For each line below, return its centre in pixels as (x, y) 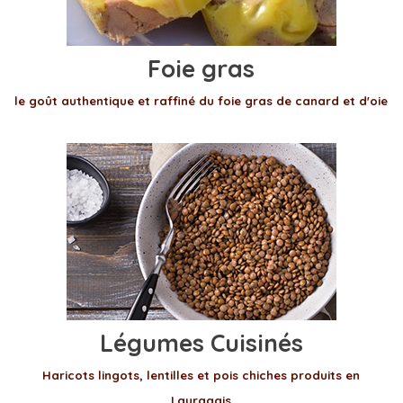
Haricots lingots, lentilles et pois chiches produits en (201, 375)
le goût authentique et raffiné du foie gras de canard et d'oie (201, 101)
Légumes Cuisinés (201, 343)
